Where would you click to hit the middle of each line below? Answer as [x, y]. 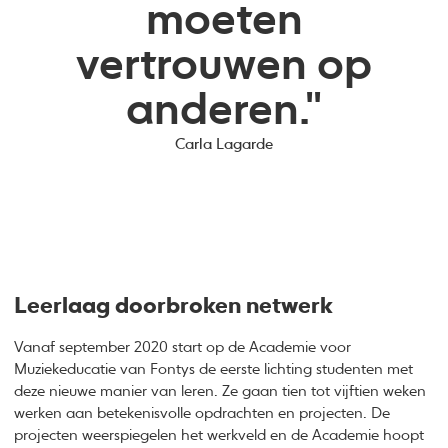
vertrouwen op [224, 66]
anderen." [224, 111]
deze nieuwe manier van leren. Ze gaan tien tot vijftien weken [220, 391]
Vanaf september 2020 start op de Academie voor [183, 347]
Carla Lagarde [224, 144]
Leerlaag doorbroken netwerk [174, 306]
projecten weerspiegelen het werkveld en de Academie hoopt [219, 435]
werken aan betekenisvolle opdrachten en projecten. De [202, 413]
